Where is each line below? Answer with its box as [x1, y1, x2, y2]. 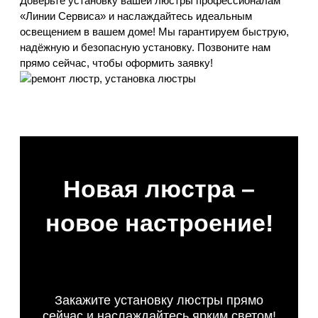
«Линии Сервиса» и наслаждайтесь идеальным [20, 11, 252, 23]
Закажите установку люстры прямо [55, 292, 263, 308]
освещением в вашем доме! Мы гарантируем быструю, [20, 26, 289, 38]
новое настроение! [45, 209, 273, 237]
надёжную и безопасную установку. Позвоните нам [20, 42, 270, 54]
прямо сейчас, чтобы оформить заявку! [20, 57, 213, 70]
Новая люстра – [63, 175, 255, 203]
